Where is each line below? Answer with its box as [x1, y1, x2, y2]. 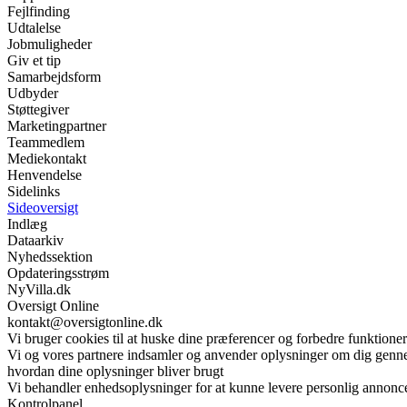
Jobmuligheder [7, 35, 92, 52]
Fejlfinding [7, 3, 70, 19]
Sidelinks [7, 183, 60, 199]
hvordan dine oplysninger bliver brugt [7, 362, 223, 379]
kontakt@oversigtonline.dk [7, 313, 163, 330]
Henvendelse [7, 166, 82, 183]
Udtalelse [7, 19, 61, 35]
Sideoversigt [7, 199, 78, 215]
